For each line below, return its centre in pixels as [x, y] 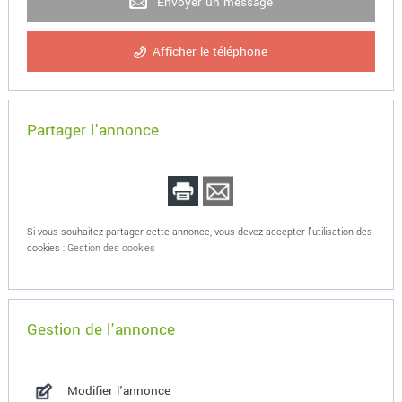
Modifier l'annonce [118, 391]
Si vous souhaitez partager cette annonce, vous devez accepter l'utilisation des [199, 232]
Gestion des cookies [111, 248]
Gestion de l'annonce [100, 330]
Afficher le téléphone [210, 52]
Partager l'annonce [92, 131]
